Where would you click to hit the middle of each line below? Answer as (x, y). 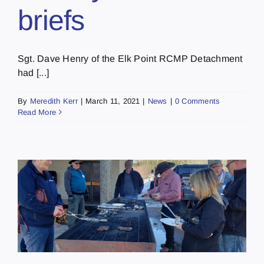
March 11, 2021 (113, 101)
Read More (37, 112)
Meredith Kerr (54, 101)
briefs (51, 20)
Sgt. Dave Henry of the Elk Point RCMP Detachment (130, 58)
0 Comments (197, 101)
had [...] (34, 72)
